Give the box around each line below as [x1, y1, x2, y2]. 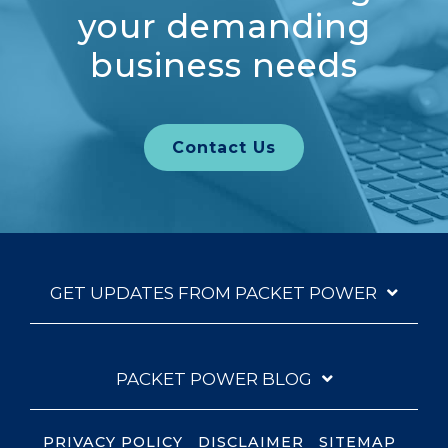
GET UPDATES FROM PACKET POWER [50, 282, 377, 303]
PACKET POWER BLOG [115, 368, 312, 389]
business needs [90, 45, 358, 86]
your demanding [77, 6, 371, 47]
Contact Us [172, 137, 276, 157]
